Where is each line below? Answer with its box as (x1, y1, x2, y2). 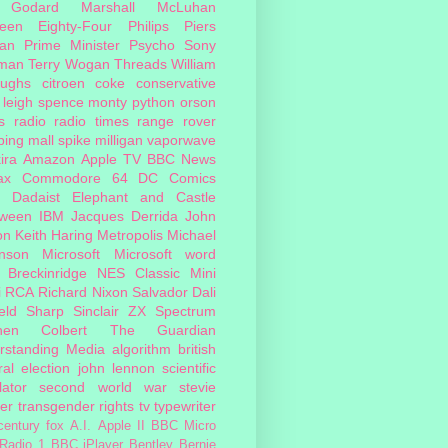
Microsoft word (113, 245, 217, 262)
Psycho (129, 36, 175, 53)
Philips (127, 17, 169, 34)
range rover (137, 112, 217, 129)
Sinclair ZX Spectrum (73, 302, 216, 319)
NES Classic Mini (97, 264, 216, 281)
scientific (162, 359, 216, 376)
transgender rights (17, 397, 134, 414)
